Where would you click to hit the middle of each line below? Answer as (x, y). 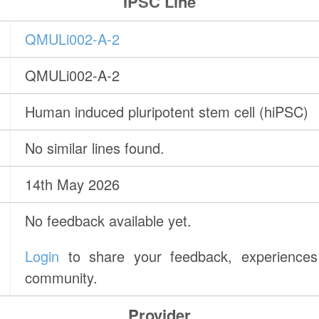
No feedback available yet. (109, 221)
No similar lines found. (95, 148)
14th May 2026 (73, 184)
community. (62, 278)
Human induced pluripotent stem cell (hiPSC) (167, 112)
